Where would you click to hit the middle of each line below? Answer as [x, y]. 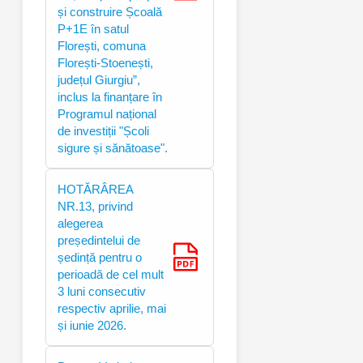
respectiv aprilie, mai [112, 308]
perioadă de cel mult [111, 274]
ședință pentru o [100, 257]
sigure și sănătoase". [113, 147]
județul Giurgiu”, [99, 79]
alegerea [80, 223]
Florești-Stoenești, [105, 62]
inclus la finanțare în [110, 96]
